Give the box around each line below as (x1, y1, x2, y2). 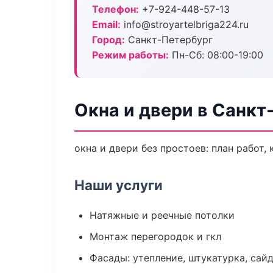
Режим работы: (92, 49, 169, 61)
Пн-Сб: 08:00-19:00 (169, 49, 263, 61)
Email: (92, 18, 121, 30)
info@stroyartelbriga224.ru (121, 18, 249, 30)
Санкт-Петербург (125, 34, 213, 46)
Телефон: (92, 3, 139, 15)
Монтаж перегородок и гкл (90, 230, 221, 243)
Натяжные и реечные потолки (90, 209, 235, 221)
